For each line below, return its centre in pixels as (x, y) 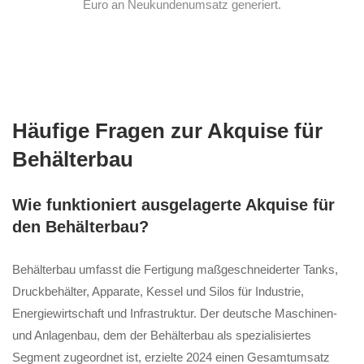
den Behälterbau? (80, 226)
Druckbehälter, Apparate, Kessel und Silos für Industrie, (158, 291)
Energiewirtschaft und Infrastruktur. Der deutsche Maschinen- (175, 313)
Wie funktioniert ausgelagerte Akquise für (173, 204)
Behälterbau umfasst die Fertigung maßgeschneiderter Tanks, (175, 269)
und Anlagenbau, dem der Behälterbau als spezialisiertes (162, 335)
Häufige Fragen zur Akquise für (167, 130)
